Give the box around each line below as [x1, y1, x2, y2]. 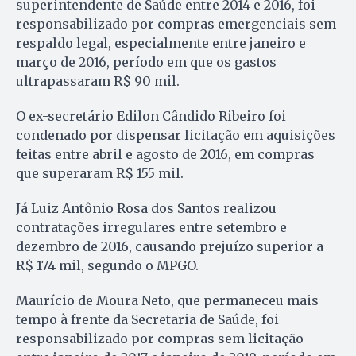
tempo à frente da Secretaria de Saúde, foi [16, 311, 279, 327]
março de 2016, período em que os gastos [16, 53, 277, 70]
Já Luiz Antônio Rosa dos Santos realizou [16, 199, 277, 216]
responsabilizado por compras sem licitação [16, 330, 304, 346]
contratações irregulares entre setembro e [16, 219, 287, 235]
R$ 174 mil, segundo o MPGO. [16, 257, 199, 273]
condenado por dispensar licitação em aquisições [16, 126, 335, 143]
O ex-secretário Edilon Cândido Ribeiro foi [16, 107, 286, 124]
